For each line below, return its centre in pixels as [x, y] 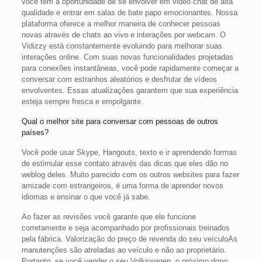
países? [35, 132]
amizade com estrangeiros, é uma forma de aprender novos [122, 186]
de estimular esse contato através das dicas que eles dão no [125, 163]
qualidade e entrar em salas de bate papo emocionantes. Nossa [129, 13]
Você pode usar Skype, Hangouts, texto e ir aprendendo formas [129, 152]
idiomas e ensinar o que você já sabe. [86, 197]
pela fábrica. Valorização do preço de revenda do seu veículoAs [129, 239]
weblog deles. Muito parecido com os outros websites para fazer [130, 175]
